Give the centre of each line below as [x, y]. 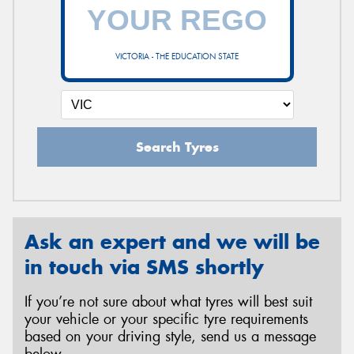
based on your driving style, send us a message [170, 337]
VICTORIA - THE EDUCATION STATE [177, 56]
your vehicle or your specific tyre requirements [166, 320]
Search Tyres [177, 147]
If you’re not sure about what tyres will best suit [168, 302]
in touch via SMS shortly [144, 267]
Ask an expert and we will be [172, 241]
